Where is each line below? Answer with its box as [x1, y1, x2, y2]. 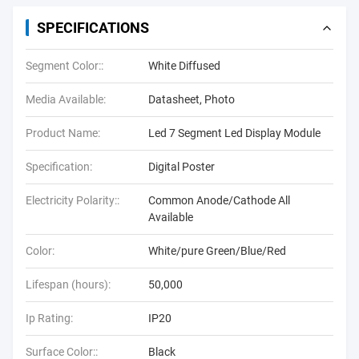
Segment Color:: [26, 59, 103, 72]
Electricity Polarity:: [26, 194, 119, 207]
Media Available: [26, 93, 106, 106]
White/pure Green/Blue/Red [148, 244, 286, 257]
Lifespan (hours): [26, 278, 111, 291]
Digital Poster [148, 160, 215, 173]
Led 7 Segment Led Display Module [148, 127, 321, 139]
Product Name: [26, 127, 100, 139]
